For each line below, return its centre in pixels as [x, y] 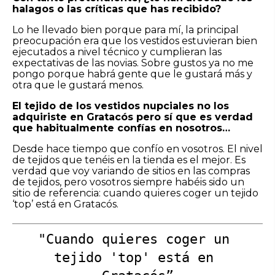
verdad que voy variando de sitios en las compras [131, 171]
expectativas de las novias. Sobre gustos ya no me [133, 63]
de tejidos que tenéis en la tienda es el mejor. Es [129, 160]
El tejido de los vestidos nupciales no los [121, 106]
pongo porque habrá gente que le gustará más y [132, 74]
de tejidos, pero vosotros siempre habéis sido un [128, 182]
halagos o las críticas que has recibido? [117, 9]
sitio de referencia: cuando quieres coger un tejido [135, 193]
